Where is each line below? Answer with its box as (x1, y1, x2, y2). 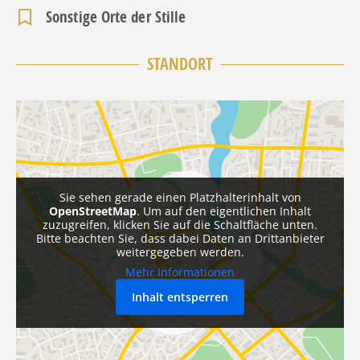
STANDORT (147, 53, 213, 76)
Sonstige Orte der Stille (46, 6, 186, 28)
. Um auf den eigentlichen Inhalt (137, 203, 311, 219)
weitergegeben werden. (116, 244, 244, 260)
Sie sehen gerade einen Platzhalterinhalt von (59, 190, 301, 206)
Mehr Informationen (125, 264, 235, 280)
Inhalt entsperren (132, 289, 228, 305)
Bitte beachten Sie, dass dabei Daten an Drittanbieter (35, 231, 325, 247)
